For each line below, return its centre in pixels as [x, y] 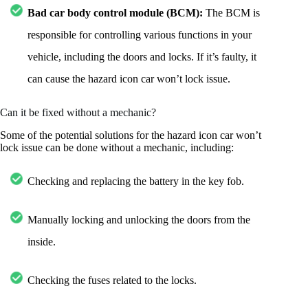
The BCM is [233, 12]
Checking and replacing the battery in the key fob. [136, 181]
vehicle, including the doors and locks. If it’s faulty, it [142, 56]
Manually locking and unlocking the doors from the [139, 219]
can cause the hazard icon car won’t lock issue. [129, 78]
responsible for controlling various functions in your [140, 34]
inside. [42, 241]
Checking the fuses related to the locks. [112, 280]
